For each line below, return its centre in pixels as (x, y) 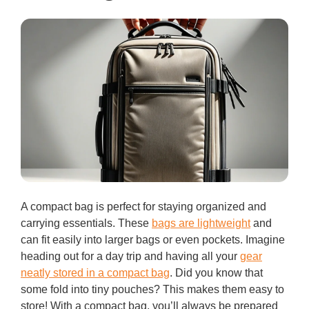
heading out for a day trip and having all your (130, 256)
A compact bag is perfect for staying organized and (143, 206)
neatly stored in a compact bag (95, 272)
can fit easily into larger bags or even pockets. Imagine (153, 239)
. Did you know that (216, 272)
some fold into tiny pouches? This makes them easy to (152, 289)
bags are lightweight (201, 223)
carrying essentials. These (86, 223)
